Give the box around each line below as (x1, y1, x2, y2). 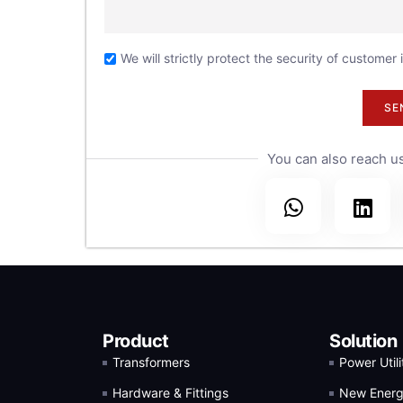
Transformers (112, 354, 191, 371)
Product (103, 330, 169, 353)
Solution (329, 330, 397, 353)
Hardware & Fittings (112, 385, 229, 401)
